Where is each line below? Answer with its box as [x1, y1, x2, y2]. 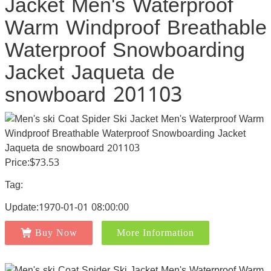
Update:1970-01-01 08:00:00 [4, 198, 129, 217]
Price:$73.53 [4, 153, 59, 172]
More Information [116, 227, 194, 238]
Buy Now [34, 227, 77, 238]
